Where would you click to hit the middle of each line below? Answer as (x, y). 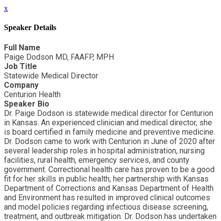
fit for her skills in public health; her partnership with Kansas (106, 179)
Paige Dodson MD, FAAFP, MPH (59, 57)
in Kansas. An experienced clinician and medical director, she (108, 122)
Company (21, 85)
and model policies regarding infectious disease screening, (106, 207)
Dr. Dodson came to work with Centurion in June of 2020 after (110, 141)
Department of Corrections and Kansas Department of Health (109, 188)
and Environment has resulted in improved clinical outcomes (107, 197)
